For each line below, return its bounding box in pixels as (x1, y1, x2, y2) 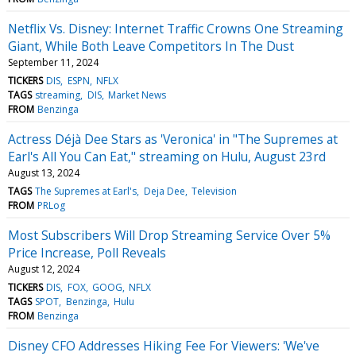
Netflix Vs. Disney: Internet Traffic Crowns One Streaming (8, 19, 343, 37)
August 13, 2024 (8, 165, 79, 180)
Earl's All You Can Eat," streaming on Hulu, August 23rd (8, 147, 326, 165)
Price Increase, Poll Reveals (8, 243, 166, 261)
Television (191, 184, 237, 198)
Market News (107, 87, 166, 102)
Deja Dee (143, 184, 185, 198)
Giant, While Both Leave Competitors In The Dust (8, 37, 294, 55)
